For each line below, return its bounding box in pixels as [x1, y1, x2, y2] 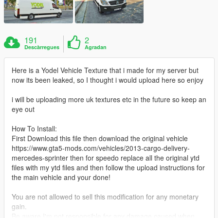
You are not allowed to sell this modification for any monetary [12, 192, 199, 202]
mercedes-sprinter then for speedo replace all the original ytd [12, 153, 200, 163]
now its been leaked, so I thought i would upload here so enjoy [12, 75, 203, 85]
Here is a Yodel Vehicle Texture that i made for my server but [12, 65, 199, 75]
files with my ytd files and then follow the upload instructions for [12, 163, 205, 173]
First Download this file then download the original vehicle [12, 133, 188, 144]
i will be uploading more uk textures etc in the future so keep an [12, 94, 206, 105]
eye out [12, 104, 35, 114]
